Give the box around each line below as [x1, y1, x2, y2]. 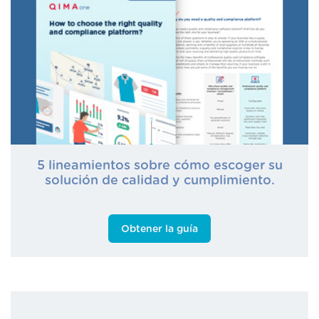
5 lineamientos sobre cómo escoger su [36, 159, 283, 172]
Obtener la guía [121, 224, 198, 234]
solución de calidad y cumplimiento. [44, 174, 275, 187]
